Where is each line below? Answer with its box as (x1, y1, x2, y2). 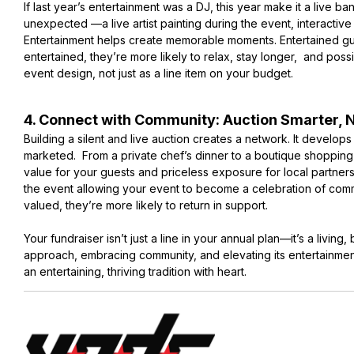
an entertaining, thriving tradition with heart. (24, 264, 247, 278)
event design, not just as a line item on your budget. (24, 66, 293, 80)
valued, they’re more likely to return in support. (24, 198, 268, 212)
